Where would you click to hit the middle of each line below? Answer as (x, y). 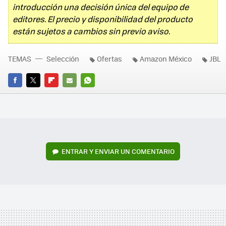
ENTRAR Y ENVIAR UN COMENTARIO (118, 151)
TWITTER (40, 94)
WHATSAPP (99, 94)
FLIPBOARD (63, 94)
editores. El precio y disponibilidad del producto (103, 19)
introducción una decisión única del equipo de (101, 7)
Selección (63, 59)
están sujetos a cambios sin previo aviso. (91, 31)
